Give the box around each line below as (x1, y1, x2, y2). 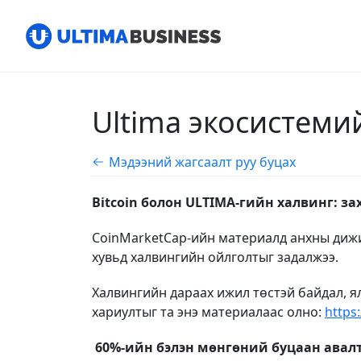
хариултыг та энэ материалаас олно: (92, 303, 325, 321)
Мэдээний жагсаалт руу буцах (109, 153, 296, 171)
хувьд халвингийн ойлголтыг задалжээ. (92, 248, 338, 266)
